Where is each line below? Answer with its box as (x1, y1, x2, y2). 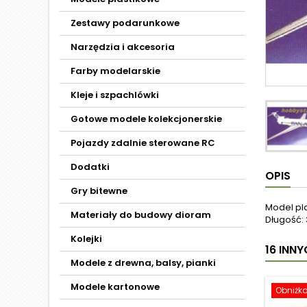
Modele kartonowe (71, 280, 160, 293)
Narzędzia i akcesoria (71, 40, 175, 53)
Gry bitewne (71, 184, 127, 197)
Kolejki (71, 232, 102, 245)
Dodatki (71, 160, 110, 173)
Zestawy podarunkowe (71, 16, 180, 29)
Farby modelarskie (71, 64, 160, 77)
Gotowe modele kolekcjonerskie (71, 112, 222, 125)
